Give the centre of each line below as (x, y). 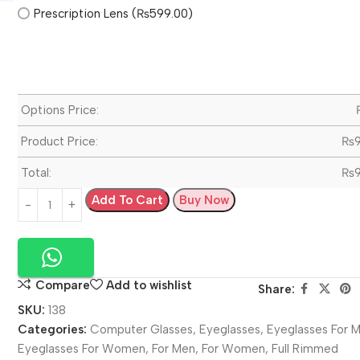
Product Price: (60, 141)
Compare (62, 285)
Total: (37, 173)
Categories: (53, 329)
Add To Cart (128, 200)
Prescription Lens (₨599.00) (114, 13)
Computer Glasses (142, 329)
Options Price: (60, 110)
